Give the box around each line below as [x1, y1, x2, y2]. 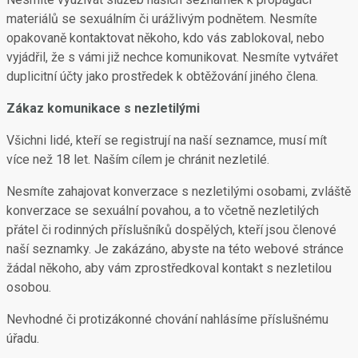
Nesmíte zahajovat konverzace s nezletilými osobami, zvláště [6, 184, 351, 199]
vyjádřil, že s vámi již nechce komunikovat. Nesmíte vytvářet [6, 50, 338, 65]
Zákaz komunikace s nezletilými [6, 101, 200, 116]
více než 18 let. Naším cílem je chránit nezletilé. [6, 152, 269, 167]
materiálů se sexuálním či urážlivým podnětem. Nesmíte [6, 11, 317, 26]
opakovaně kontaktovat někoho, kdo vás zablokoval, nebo [6, 30, 324, 46]
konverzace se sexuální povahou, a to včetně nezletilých [6, 203, 319, 218]
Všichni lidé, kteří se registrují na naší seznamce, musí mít [6, 133, 327, 148]
